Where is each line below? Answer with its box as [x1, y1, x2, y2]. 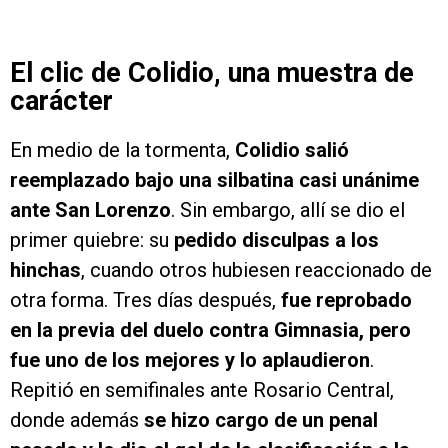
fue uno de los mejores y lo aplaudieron [10, 348, 370, 373]
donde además [10, 408, 144, 433]
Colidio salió [235, 138, 349, 163]
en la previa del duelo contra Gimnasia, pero [10, 318, 411, 343]
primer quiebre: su [10, 228, 174, 253]
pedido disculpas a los [174, 228, 379, 253]
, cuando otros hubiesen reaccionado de [81, 258, 432, 283]
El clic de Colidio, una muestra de [10, 57, 414, 90]
